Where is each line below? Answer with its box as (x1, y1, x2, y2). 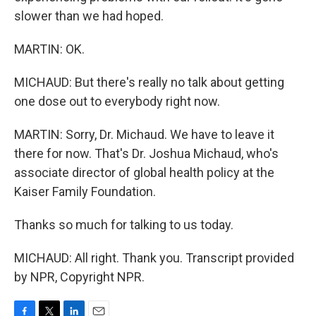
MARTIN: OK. (14, 42, 85, 56)
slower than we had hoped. (14, 8, 164, 23)
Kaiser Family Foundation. (14, 184, 156, 199)
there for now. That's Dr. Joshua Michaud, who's (14, 146, 279, 161)
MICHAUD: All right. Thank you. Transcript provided (14, 250, 294, 265)
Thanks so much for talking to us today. (14, 217, 233, 232)
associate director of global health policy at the (14, 165, 274, 180)
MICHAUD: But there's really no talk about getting (14, 75, 284, 90)
